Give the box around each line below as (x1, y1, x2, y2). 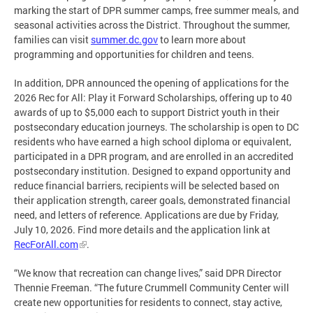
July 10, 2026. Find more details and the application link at (14, 222, 270, 236)
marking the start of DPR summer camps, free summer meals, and (14, 3, 299, 17)
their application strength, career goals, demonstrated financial (14, 193, 291, 207)
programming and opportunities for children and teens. (14, 47, 254, 61)
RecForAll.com (14, 237, 78, 251)
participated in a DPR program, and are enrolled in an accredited (14, 149, 293, 163)
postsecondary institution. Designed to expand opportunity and (14, 163, 291, 177)
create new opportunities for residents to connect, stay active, (14, 295, 282, 309)
